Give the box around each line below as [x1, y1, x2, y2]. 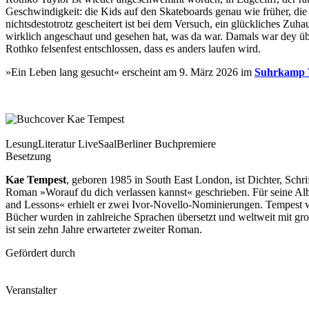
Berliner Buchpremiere [117, 137, 216, 150]
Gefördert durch [6, 246, 75, 259]
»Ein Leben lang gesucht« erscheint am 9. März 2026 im [6, 66, 255, 78]
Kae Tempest [6, 173, 66, 186]
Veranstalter [6, 283, 57, 296]
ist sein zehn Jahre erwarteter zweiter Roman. [6, 223, 202, 235]
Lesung [6, 137, 38, 150]
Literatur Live [38, 137, 98, 150]
